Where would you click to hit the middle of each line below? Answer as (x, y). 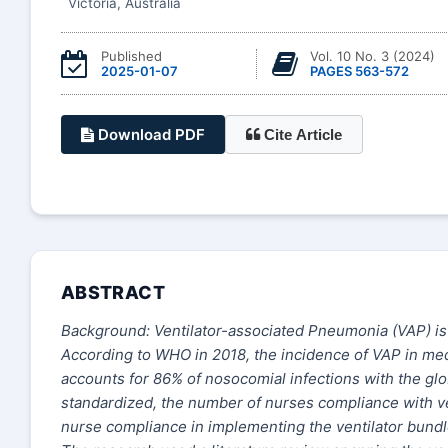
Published (131, 55)
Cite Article (303, 134)
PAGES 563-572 (359, 70)
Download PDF (149, 134)
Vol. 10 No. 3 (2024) (372, 55)
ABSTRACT (113, 292)
